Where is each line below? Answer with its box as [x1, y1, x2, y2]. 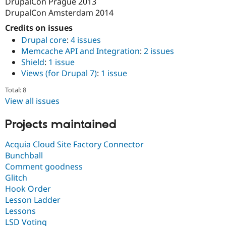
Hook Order [5, 183, 51, 194]
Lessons [5, 205, 36, 216]
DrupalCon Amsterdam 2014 [5, 7, 114, 18]
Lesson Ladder [5, 194, 61, 205]
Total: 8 [5, 85, 26, 95]
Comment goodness [5, 160, 83, 172]
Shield [21, 56, 44, 68]
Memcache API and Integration [21, 45, 140, 57]
